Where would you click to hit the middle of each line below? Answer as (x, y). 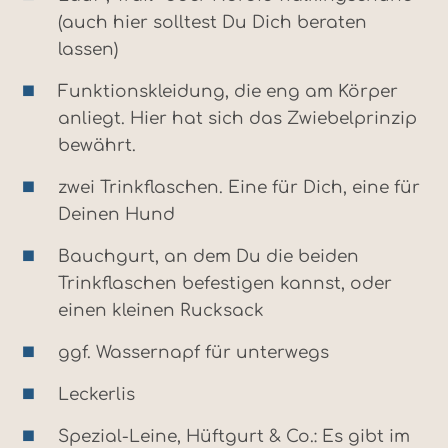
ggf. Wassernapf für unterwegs (193, 352)
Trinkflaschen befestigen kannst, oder (225, 283)
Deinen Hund (116, 214)
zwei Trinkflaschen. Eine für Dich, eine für (239, 187)
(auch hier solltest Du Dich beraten (212, 22)
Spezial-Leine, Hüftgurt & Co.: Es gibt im (234, 436)
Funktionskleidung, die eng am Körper (228, 91)
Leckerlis (96, 394)
